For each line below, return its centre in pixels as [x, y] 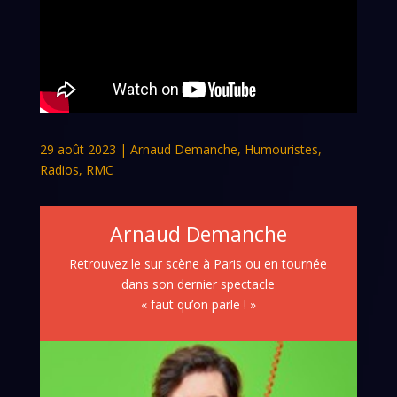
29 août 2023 [78, 149]
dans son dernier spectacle [198, 284]
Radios [59, 169]
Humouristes [281, 149]
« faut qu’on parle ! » [198, 304]
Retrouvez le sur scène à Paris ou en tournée [198, 263]
